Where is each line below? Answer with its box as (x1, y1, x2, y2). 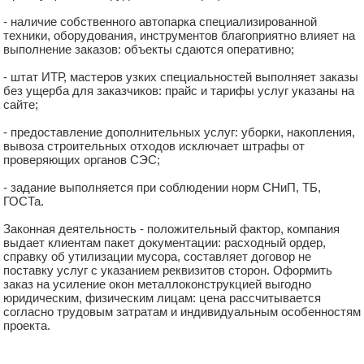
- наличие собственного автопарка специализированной (3, 15, 317, 28)
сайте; (3, 97, 38, 111)
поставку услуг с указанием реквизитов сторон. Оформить (3, 263, 332, 277)
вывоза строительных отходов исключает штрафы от (3, 139, 305, 153)
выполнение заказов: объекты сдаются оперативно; (3, 42, 294, 56)
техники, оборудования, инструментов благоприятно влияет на (3, 28, 355, 42)
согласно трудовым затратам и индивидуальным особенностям (3, 305, 361, 318)
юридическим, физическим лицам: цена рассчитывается (3, 291, 321, 305)
